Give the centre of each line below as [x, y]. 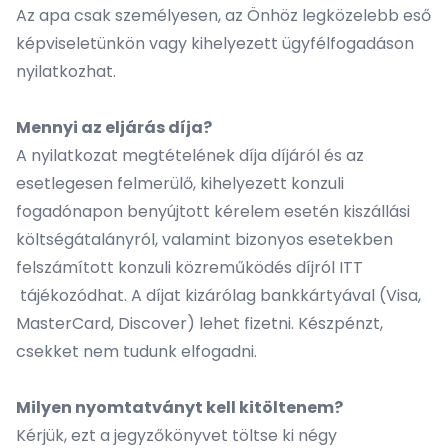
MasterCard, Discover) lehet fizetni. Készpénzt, [199, 323]
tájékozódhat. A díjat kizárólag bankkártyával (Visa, [218, 295]
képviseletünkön [80, 43]
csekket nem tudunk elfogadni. [136, 351]
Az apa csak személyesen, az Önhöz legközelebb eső [223, 15]
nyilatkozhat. [66, 71]
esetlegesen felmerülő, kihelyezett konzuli [180, 183]
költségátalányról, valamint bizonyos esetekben [204, 239]
